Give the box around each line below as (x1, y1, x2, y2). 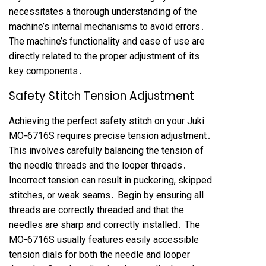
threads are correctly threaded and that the (9, 204, 184, 216)
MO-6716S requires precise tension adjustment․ (9, 130, 211, 141)
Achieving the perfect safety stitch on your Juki (9, 115, 204, 126)
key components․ (9, 65, 83, 77)
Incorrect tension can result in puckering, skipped (9, 175, 212, 186)
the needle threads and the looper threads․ (9, 160, 187, 171)
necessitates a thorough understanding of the (9, 6, 197, 17)
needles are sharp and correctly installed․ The (9, 219, 200, 230)
